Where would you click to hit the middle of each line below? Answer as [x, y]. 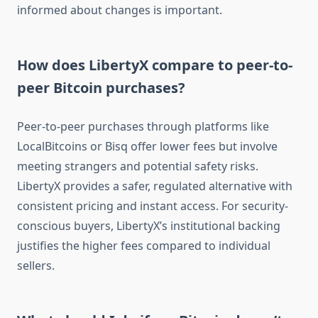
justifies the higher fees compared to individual [144, 246]
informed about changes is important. [120, 10]
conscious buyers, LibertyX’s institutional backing [149, 226]
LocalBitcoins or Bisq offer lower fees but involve [147, 147]
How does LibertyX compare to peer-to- [155, 65]
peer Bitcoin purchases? [101, 88]
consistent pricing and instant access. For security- [153, 206]
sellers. [36, 266]
